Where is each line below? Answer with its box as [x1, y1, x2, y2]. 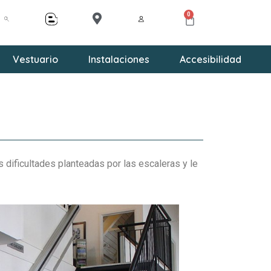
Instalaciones [88, 53, 149, 66]
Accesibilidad [179, 53, 241, 66]
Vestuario [12, 53, 58, 66]
